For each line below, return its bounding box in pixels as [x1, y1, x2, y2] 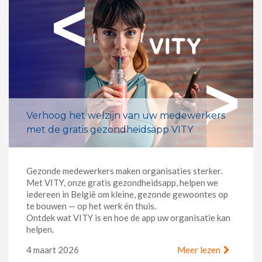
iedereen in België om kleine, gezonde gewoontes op [26, 189, 228, 200]
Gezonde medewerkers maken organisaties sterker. [26, 166, 222, 177]
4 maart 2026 [26, 244, 79, 256]
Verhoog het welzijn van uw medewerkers [26, 110, 225, 122]
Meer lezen [177, 244, 220, 256]
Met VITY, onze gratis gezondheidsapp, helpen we [26, 177, 218, 188]
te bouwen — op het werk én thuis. [26, 201, 156, 212]
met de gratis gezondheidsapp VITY [26, 124, 193, 136]
